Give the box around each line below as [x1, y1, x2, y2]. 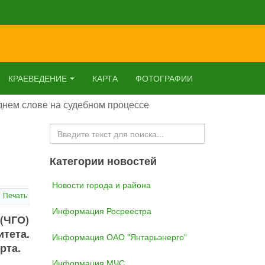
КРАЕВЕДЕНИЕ [8, 72, 67, 84]
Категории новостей [49, 153, 157, 169]
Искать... [49, 124, 86, 135]
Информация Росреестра [51, 205, 151, 216]
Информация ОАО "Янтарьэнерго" [51, 231, 187, 243]
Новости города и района [51, 179, 151, 190]
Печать [2, 190, 27, 200]
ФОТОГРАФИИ [135, 72, 193, 84]
